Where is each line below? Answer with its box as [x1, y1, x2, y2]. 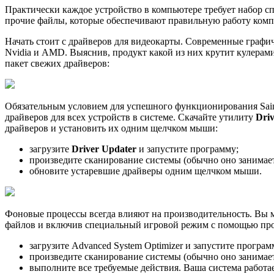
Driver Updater [72, 144, 136, 155]
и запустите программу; [136, 144, 239, 155]
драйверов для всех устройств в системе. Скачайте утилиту [5, 112, 256, 123]
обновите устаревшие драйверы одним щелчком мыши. [29, 166, 262, 177]
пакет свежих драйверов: [5, 58, 109, 69]
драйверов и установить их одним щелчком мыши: [5, 123, 218, 134]
